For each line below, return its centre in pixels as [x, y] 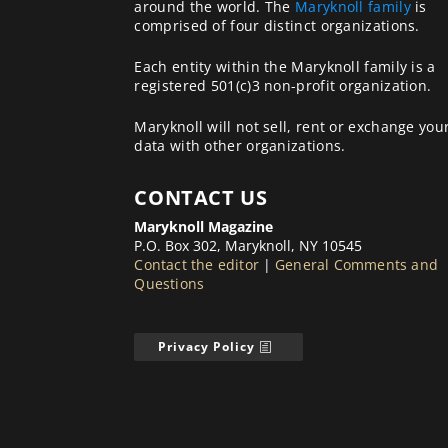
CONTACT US [201, 198]
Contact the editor [197, 265]
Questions [169, 284]
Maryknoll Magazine [204, 227]
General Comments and [357, 265]
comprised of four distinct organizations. [277, 25]
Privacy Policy [207, 346]
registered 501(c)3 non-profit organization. [283, 85]
